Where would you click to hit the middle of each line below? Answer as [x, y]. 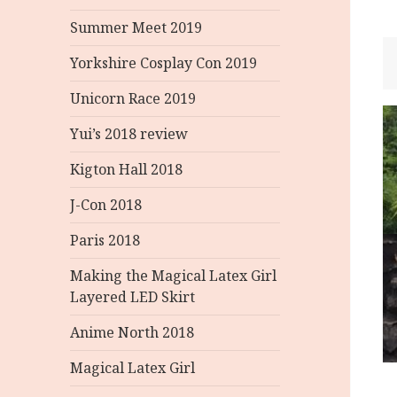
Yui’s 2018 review [129, 134]
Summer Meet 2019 [136, 27]
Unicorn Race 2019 [133, 98]
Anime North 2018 [132, 332]
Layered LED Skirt [133, 297]
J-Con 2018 [106, 205]
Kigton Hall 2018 [127, 169]
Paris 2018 [105, 240]
